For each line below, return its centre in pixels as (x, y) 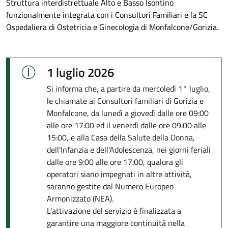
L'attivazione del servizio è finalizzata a (114, 211)
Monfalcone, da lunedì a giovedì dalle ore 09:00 (128, 113)
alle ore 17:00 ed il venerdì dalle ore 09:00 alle (126, 125)
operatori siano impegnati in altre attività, (119, 174)
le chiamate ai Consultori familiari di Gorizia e (125, 101)
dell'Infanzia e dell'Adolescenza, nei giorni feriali (129, 150)
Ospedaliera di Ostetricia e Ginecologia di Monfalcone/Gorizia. (112, 27)
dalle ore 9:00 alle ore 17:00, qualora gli (115, 162)
